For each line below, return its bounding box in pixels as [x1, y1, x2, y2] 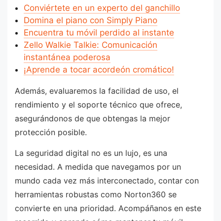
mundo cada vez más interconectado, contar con [15, 175, 199, 185]
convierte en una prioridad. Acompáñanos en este [15, 203, 201, 213]
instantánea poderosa [23, 52, 110, 63]
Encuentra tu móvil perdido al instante [23, 28, 174, 38]
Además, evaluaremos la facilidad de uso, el [15, 86, 179, 96]
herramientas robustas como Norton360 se [15, 189, 177, 199]
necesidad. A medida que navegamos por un [15, 161, 181, 172]
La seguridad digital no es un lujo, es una [15, 147, 167, 158]
